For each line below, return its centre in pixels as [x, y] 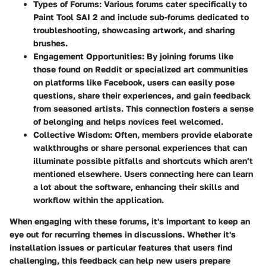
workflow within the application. [99, 200]
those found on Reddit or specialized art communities [141, 69]
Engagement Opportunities [88, 56]
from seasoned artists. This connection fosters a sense [143, 109]
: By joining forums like [188, 56]
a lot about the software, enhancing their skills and [136, 187]
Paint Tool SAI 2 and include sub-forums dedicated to [141, 17]
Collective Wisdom [72, 135]
